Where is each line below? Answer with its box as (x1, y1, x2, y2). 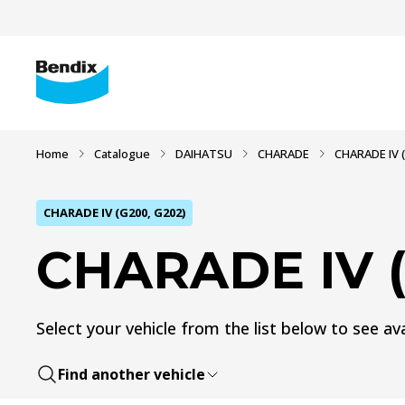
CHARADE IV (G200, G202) (43, 204, 185, 221)
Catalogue (94, 146, 150, 162)
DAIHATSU (175, 146, 232, 162)
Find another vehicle (58, 364, 205, 384)
